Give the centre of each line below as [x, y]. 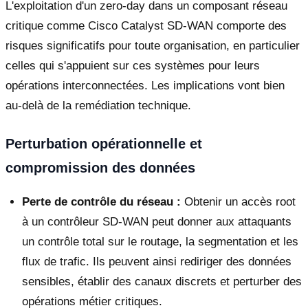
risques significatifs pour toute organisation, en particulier [153, 46]
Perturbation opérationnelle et [104, 144]
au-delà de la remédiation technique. [98, 106]
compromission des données [100, 168]
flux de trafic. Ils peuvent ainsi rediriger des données [157, 262]
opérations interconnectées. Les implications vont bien [145, 86]
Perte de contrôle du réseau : [101, 202]
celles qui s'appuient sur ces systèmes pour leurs [133, 66]
